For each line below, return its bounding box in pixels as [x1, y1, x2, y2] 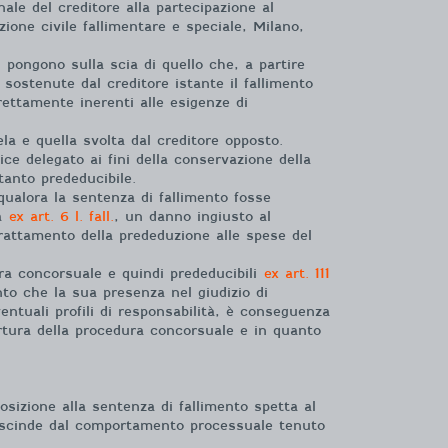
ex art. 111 [257, 265, 330, 281]
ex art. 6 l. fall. [9, 208, 114, 224]
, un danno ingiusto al [114, 208, 271, 224]
